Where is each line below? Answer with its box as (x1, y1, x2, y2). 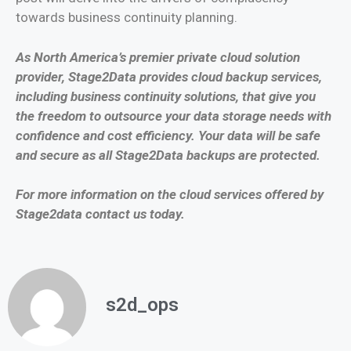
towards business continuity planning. (16, 9, 237, 26)
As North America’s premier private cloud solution (16, 49, 300, 65)
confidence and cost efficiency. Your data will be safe (16, 127, 320, 143)
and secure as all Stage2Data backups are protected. (16, 147, 320, 163)
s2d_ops (106, 293, 179, 316)
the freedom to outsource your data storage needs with (16, 107, 331, 124)
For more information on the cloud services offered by (16, 186, 324, 203)
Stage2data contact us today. (16, 206, 185, 223)
